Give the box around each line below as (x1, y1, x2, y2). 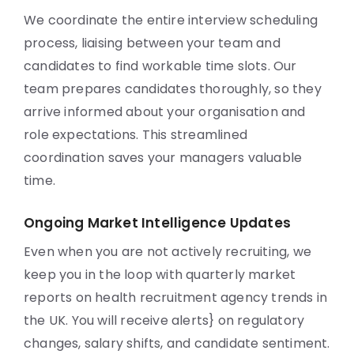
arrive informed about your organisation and (24, 103, 306, 121)
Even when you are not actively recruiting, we (24, 243, 312, 261)
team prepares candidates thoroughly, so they (24, 80, 322, 98)
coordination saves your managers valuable (24, 149, 303, 167)
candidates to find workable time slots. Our (24, 57, 297, 75)
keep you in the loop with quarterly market (24, 265, 296, 284)
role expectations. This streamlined (24, 126, 247, 144)
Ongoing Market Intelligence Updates (24, 213, 291, 232)
